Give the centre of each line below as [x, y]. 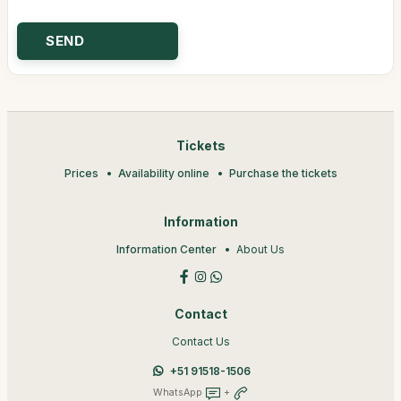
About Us [260, 249]
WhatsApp [179, 392]
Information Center [166, 249]
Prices [81, 173]
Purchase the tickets [283, 173]
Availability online [163, 173]
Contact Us [200, 341]
